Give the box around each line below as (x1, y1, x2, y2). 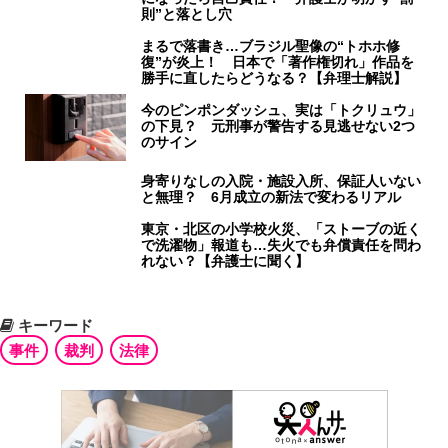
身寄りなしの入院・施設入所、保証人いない (141, 172, 422, 189)
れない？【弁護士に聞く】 (141, 252, 310, 269)
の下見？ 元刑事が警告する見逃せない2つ (141, 117, 416, 134)
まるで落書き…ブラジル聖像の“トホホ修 (141, 37, 401, 54)
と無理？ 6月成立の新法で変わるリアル (141, 188, 402, 205)
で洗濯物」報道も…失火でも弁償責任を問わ (141, 236, 422, 253)
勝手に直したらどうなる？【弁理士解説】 (141, 69, 408, 86)
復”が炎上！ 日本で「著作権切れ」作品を (141, 53, 415, 70)
